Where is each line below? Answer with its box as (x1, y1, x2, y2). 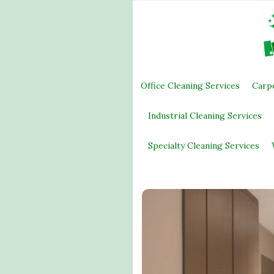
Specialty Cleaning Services (148, 140, 259, 151)
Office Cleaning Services (141, 80, 240, 91)
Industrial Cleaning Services (148, 110, 262, 121)
